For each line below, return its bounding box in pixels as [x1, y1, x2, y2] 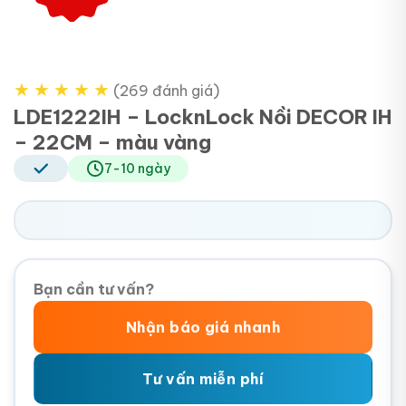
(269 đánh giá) [113, 81, 219, 100]
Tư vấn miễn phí [141, 369, 265, 388]
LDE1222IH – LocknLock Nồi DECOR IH [14, 103, 392, 130]
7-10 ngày [104, 159, 170, 177]
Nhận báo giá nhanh [125, 317, 281, 336]
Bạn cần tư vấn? [34, 279, 154, 298]
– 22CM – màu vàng [14, 129, 211, 155]
